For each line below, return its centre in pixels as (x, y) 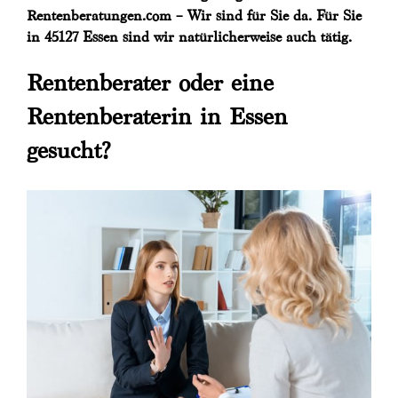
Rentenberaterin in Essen (157, 117)
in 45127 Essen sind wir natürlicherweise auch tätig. (189, 37)
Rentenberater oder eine (150, 83)
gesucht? (68, 151)
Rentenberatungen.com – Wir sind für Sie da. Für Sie (194, 16)
